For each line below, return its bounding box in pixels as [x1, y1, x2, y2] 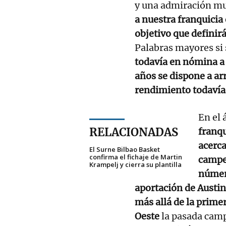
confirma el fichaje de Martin [89, 152, 182, 161]
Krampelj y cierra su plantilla [89, 159, 182, 169]
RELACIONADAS [89, 125, 178, 139]
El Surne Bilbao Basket [89, 144, 160, 154]
